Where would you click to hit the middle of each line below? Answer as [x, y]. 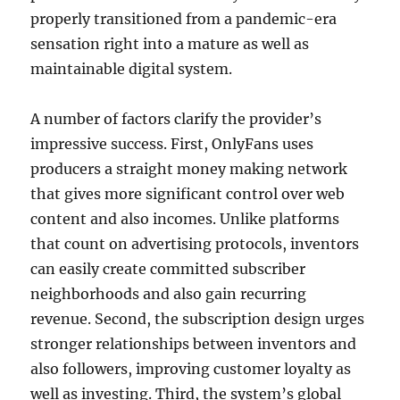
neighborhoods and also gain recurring [169, 294]
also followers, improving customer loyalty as [191, 369]
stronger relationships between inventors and [194, 344]
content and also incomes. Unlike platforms [185, 219]
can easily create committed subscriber [168, 269]
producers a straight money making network [189, 169]
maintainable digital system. [132, 69]
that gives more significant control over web [188, 194]
